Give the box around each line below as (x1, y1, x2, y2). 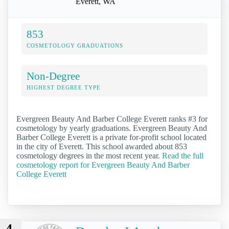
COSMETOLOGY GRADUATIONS (27, 42, 123, 49)
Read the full (162, 151, 203, 160)
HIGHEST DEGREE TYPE (27, 84, 101, 90)
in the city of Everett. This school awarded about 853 (16, 142, 187, 151)
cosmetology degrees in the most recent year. (16, 151, 162, 160)
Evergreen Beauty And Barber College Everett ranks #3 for (16, 114, 208, 123)
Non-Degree (27, 70, 80, 82)
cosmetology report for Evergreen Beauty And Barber (16, 160, 190, 169)
